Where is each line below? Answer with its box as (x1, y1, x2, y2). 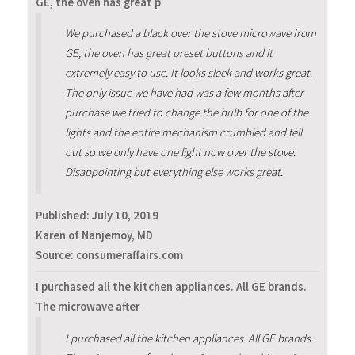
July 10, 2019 (92, 208, 158, 223)
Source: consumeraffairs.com (36, 247, 183, 262)
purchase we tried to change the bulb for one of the (64, 105, 308, 120)
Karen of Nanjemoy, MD (36, 227, 153, 242)
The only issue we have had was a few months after (64, 86, 303, 101)
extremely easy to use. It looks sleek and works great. (64, 66, 312, 81)
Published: (36, 208, 92, 223)
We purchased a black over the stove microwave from (64, 26, 316, 41)
